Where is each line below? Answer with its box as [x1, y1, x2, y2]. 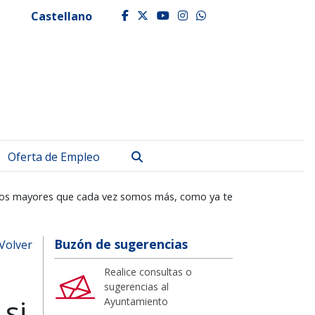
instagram [187, 9, 262, 21]
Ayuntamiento [104, 294, 168, 308]
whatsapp [205, 9, 273, 21]
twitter [148, 9, 207, 21]
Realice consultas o [104, 264, 192, 278]
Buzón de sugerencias [54, 235, 188, 252]
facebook [128, 9, 193, 21]
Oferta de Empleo [8, 148, 100, 165]
